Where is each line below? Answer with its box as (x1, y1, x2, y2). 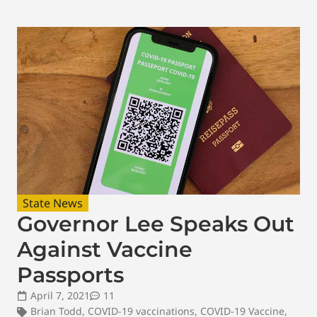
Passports (17, 261, 124, 288)
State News (23, 195, 83, 211)
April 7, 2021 (30, 288, 90, 302)
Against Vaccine (17, 236, 192, 263)
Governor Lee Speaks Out (17, 210, 294, 237)
